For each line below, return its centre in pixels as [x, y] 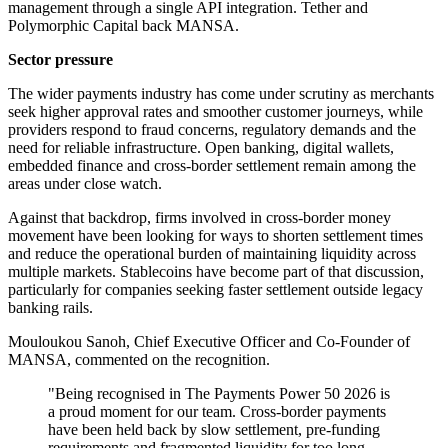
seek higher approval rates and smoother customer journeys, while [215, 112]
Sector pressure [60, 60]
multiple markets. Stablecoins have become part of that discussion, [216, 272]
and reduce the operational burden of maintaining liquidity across [212, 254]
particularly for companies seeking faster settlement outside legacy [215, 290]
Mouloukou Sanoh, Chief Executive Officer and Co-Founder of [209, 342]
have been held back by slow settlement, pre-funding [214, 430]
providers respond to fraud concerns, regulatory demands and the [212, 130]
